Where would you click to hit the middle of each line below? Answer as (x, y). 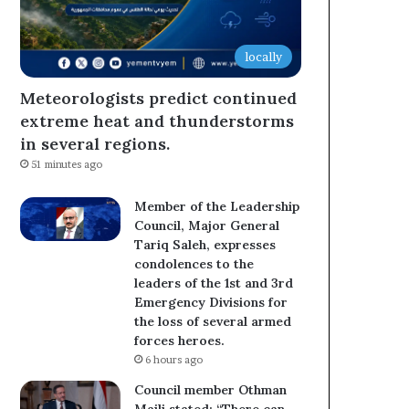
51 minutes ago (67, 164)
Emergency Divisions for (211, 302)
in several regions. (95, 143)
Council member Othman (211, 389)
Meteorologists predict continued (159, 98)
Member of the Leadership (217, 206)
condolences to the (194, 263)
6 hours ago (174, 359)
